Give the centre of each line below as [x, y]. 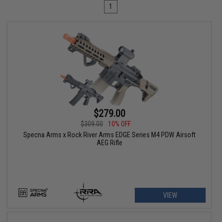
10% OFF [119, 124]
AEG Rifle [109, 143]
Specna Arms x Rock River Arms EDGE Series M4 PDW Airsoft [109, 135]
